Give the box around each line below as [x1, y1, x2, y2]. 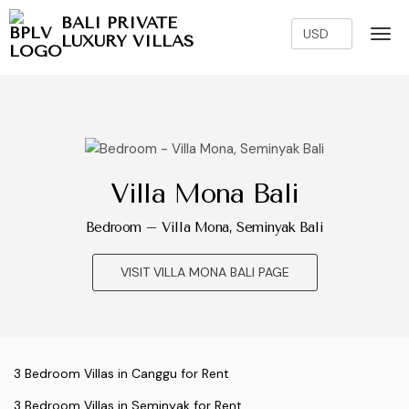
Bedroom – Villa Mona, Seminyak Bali [85, 219, 324, 236]
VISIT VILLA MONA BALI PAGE [120, 264, 289, 281]
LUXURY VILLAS [61, 31, 194, 51]
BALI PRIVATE [61, 13, 177, 33]
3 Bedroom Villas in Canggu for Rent [14, 365, 229, 383]
